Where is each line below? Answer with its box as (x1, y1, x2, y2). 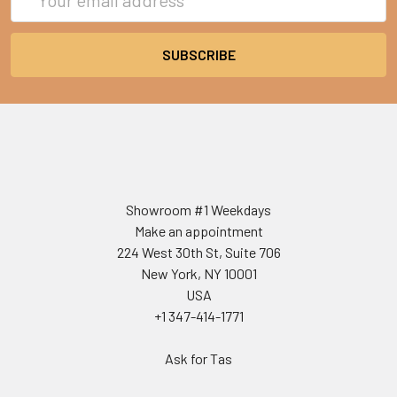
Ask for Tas (165, 349, 232, 367)
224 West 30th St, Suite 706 (116, 243, 281, 261)
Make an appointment (134, 222, 263, 239)
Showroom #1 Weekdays (126, 200, 271, 218)
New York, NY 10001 (140, 264, 257, 282)
